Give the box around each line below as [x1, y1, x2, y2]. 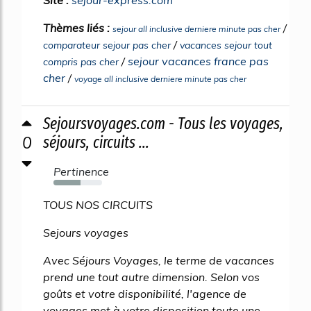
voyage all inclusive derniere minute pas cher [74, 74, 246, 85]
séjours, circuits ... [43, 133, 149, 153]
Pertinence [53, 165, 109, 179]
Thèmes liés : [43, 21, 112, 35]
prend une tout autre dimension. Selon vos [43, 270, 260, 285]
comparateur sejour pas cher [43, 39, 171, 52]
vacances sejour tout [180, 39, 272, 52]
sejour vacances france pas [128, 54, 269, 69]
